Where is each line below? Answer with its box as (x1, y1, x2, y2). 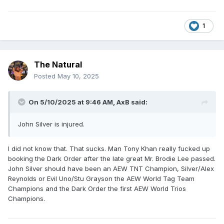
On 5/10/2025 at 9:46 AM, (28, 98, 116, 106)
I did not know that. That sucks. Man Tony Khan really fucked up (8, 144, 210, 153)
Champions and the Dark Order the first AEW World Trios (8, 184, 186, 193)
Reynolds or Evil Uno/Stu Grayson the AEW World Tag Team (8, 174, 194, 183)
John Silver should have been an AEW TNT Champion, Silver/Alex (8, 164, 214, 173)
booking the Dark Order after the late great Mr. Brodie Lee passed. (8, 154, 215, 163)
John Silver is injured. (18, 120, 84, 128)
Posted (34, 72, 57, 80)
